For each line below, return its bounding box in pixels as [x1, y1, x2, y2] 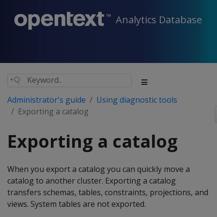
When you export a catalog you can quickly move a [7, 164, 190, 174]
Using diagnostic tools [96, 94, 177, 105]
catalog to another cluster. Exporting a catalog [7, 175, 176, 186]
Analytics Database [116, 13, 202, 27]
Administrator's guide [7, 94, 86, 105]
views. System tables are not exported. [7, 199, 146, 209]
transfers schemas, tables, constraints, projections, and [7, 187, 208, 198]
